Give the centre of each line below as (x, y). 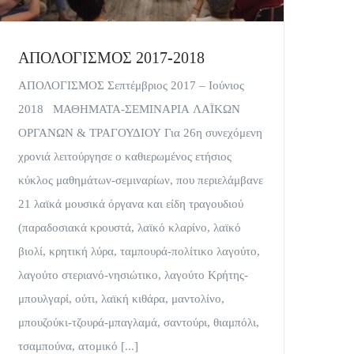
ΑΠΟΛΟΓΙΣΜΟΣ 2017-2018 (111, 57)
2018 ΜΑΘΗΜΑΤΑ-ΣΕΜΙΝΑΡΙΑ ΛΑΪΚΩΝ (129, 109)
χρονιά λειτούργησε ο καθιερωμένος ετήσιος (125, 156)
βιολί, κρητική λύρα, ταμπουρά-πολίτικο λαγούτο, (139, 251)
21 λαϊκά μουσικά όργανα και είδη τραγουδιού (131, 203)
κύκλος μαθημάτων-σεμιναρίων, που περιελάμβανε (141, 180)
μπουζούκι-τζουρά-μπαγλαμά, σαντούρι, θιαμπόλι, (139, 322)
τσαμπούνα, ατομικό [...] (78, 346)
